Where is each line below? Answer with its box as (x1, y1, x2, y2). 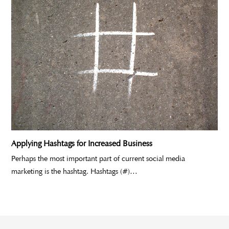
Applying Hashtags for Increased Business (11, 139, 153, 149)
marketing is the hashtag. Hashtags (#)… (11, 167, 138, 176)
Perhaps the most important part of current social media (11, 154, 186, 164)
